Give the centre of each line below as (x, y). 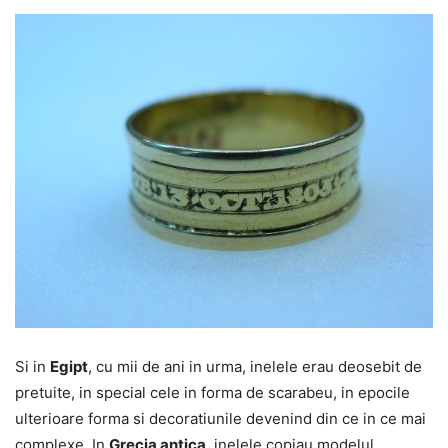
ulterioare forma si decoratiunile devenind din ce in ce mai (220, 418)
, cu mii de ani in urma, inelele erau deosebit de (255, 366)
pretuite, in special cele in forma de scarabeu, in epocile (212, 392)
